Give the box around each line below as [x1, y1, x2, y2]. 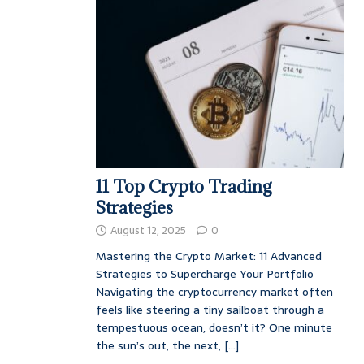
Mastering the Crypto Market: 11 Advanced [95, 247, 322, 266]
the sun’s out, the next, [95, 336, 224, 355]
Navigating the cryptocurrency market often [95, 283, 333, 301]
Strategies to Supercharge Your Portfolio [95, 265, 314, 284]
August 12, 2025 [110, 222, 186, 240]
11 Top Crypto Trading [95, 175, 272, 198]
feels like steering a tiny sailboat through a [95, 301, 324, 319]
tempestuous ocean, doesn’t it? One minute [95, 318, 332, 337]
